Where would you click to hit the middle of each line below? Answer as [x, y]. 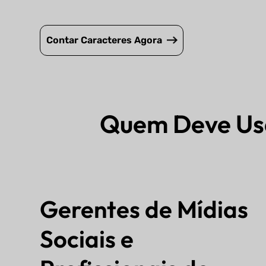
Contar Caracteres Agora [104, 40]
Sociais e [87, 238]
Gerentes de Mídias [144, 209]
